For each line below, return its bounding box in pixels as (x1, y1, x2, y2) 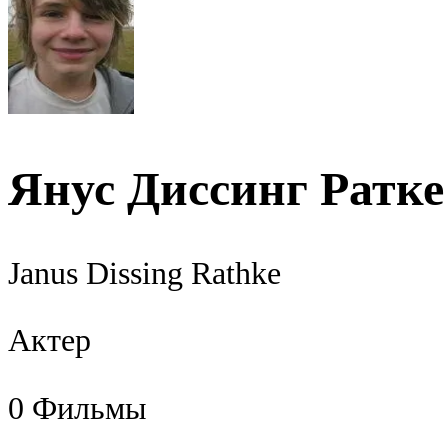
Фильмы (32, 390, 147, 426)
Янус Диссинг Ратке (8, 162, 444, 215)
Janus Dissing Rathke (8, 255, 281, 291)
